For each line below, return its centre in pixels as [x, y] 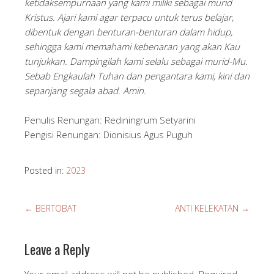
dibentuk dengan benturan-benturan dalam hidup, [128, 32]
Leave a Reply [57, 249]
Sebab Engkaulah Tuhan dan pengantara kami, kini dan [137, 76]
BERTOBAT [55, 208]
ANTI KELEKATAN [208, 208]
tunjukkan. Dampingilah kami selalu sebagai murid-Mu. [136, 61]
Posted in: [45, 170]
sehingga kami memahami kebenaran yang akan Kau [132, 46]
